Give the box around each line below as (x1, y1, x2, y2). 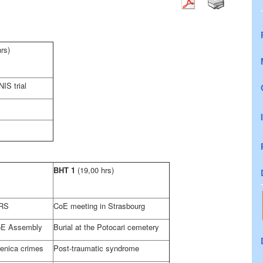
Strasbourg (108, 200, 145, 211)
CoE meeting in (53, 200, 108, 211)
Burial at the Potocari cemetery (53, 221, 159, 232)
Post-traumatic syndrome (53, 242, 139, 254)
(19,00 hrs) (77, 164, 114, 176)
